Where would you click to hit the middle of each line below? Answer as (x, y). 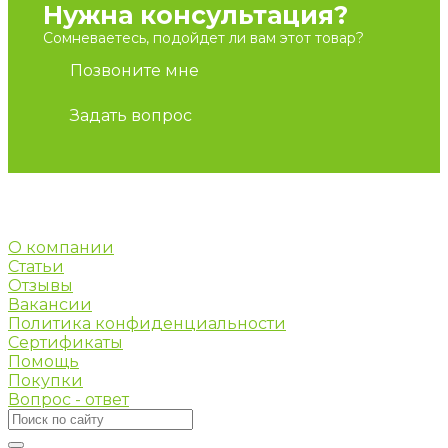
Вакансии (50, 305)
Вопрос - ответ (68, 400)
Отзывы (40, 286)
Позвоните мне (134, 71)
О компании (61, 248)
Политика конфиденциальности (147, 324)
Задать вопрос (131, 116)
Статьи (36, 267)
